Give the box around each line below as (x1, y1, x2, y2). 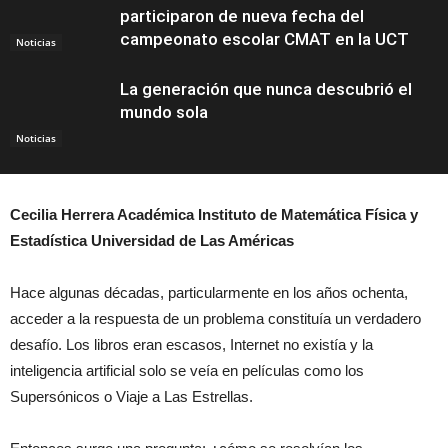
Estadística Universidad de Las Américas (10, 232, 294, 249)
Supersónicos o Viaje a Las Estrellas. (10, 388, 253, 405)
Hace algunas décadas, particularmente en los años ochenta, (10, 284, 408, 301)
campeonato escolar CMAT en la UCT (120, 29, 409, 49)
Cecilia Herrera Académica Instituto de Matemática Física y (10, 206, 418, 223)
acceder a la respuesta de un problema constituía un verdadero (10, 310, 421, 327)
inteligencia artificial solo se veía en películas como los (10, 362, 364, 379)
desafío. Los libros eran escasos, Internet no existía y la (10, 336, 373, 353)
